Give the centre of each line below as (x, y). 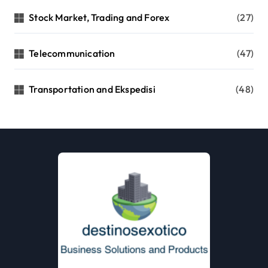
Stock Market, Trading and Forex (99, 17)
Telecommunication (72, 53)
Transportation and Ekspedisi (92, 89)
